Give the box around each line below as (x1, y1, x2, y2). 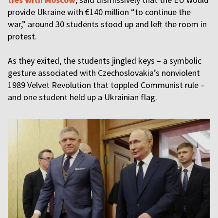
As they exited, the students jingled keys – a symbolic (8, 55, 201, 66)
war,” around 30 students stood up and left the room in (8, 18, 207, 30)
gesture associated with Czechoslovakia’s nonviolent (8, 67, 200, 78)
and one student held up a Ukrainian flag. (8, 91, 159, 103)
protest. (8, 31, 39, 42)
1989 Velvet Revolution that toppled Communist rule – (8, 79, 205, 91)
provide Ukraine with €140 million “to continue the (8, 6, 191, 18)
